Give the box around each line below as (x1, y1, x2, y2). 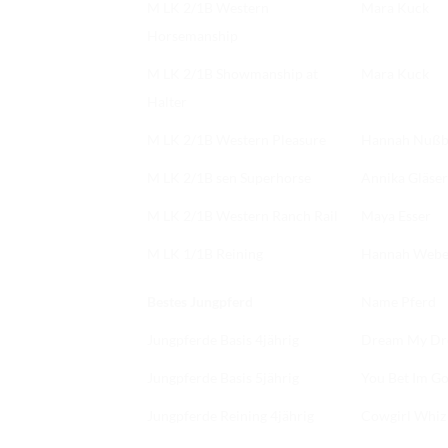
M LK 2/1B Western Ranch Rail (147, 207, 338, 225)
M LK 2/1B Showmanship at (147, 65, 318, 83)
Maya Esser (361, 207, 431, 225)
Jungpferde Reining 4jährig (147, 407, 314, 425)
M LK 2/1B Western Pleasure (147, 131, 326, 149)
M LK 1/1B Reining (147, 245, 263, 263)
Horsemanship (147, 27, 238, 45)
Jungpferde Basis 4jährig (147, 331, 299, 349)
